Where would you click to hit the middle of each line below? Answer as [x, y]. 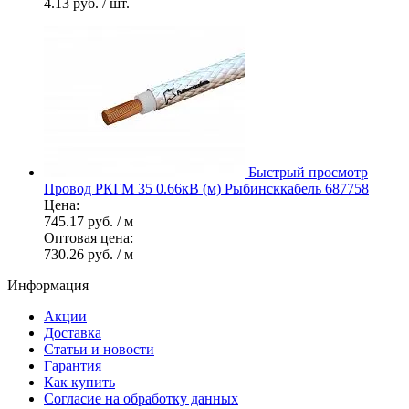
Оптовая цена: [89, 237]
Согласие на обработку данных [141, 398]
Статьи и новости [99, 349]
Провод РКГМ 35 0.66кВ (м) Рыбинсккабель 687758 [206, 188]
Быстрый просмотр [308, 172]
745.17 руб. [80, 221]
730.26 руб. [80, 254]
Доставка [73, 332]
